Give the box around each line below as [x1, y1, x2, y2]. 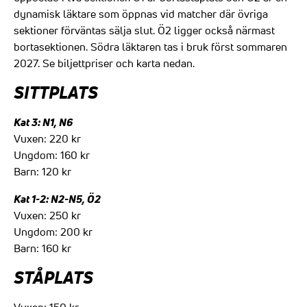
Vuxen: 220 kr [14, 131, 81, 145]
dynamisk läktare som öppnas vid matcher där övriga [14, 6, 268, 21]
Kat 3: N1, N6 [14, 114, 73, 130]
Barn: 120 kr [14, 164, 71, 178]
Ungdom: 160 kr [14, 147, 90, 162]
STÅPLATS [14, 265, 93, 289]
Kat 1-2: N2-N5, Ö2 [14, 191, 101, 206]
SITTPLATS [14, 80, 98, 104]
